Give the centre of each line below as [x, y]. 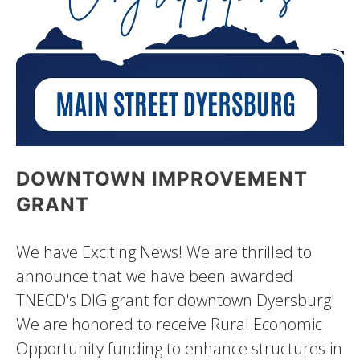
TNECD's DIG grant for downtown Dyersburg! [176, 300]
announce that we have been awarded [155, 276]
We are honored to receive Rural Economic [169, 324]
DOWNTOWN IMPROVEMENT [162, 178]
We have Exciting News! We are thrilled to [164, 252]
